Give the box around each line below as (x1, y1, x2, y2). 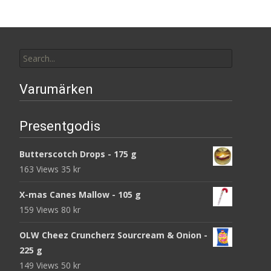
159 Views (19, 203, 61, 215)
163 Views (19, 163, 61, 175)
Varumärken (19, 81, 93, 97)
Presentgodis (19, 118, 100, 134)
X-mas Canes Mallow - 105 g (19, 188, 141, 200)
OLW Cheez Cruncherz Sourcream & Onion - (19, 229, 207, 241)
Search (19, 40, 45, 52)
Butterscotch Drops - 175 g (19, 148, 137, 160)
